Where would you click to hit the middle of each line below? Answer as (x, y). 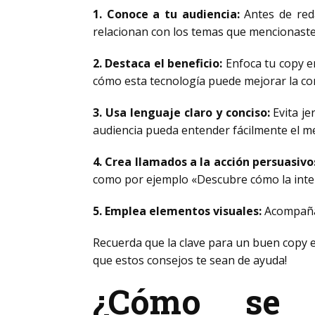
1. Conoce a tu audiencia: (166, 14)
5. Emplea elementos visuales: (177, 211)
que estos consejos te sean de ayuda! (190, 260)
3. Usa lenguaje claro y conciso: (181, 112)
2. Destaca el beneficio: (158, 63)
